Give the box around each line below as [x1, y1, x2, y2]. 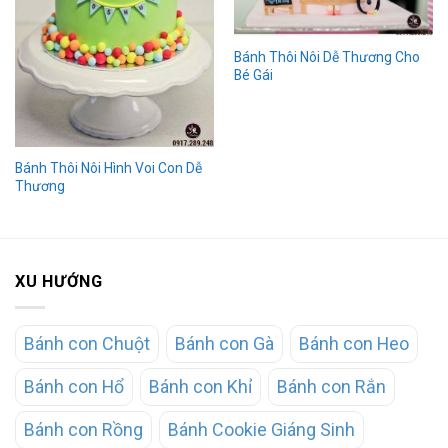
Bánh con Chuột [24, 332, 150, 354]
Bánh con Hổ [24, 375, 124, 397]
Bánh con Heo [299, 332, 409, 354]
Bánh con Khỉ [149, 375, 252, 397]
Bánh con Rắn [277, 375, 386, 397]
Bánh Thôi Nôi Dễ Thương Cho [233, 49, 420, 66]
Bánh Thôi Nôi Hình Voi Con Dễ [14, 160, 202, 177]
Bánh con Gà [175, 332, 274, 354]
